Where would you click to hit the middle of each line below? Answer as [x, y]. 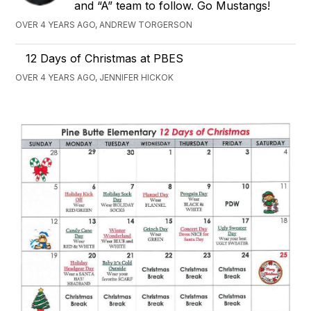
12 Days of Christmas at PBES [105, 59]
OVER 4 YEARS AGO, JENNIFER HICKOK [95, 78]
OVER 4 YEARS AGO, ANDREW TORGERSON [104, 25]
